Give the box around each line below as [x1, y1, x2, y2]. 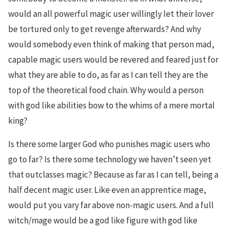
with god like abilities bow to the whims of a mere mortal [8, 100, 215, 111]
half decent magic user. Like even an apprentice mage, [8, 184, 206, 195]
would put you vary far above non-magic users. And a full [8, 199, 214, 211]
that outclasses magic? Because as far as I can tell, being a [8, 169, 218, 180]
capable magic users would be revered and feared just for [8, 54, 218, 65]
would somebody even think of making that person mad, [8, 39, 214, 50]
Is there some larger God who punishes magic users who [8, 138, 210, 150]
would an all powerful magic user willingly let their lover [8, 8, 214, 19]
